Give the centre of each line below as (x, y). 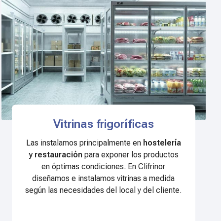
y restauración (55, 155)
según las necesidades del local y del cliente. (104, 190)
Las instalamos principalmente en (84, 143)
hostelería (162, 143)
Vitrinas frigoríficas (103, 124)
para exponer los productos (130, 155)
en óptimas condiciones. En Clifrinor (104, 167)
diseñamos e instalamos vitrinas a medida (104, 179)
